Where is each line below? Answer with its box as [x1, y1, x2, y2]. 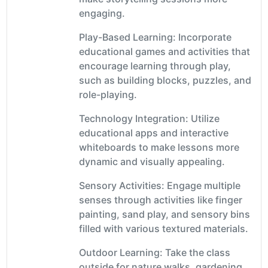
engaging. [79, 7, 125, 19]
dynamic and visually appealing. [79, 155, 225, 167]
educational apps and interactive [79, 126, 229, 139]
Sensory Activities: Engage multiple [79, 179, 240, 191]
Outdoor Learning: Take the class [79, 246, 230, 258]
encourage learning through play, [79, 59, 231, 72]
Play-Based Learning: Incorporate [79, 31, 232, 43]
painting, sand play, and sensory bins [79, 208, 250, 220]
